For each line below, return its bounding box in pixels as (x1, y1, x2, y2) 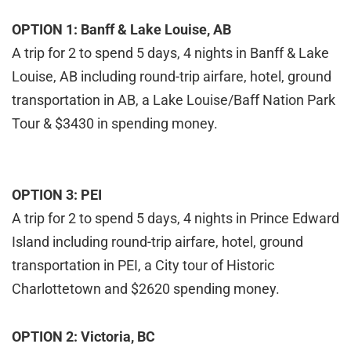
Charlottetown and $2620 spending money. (12, 280, 280, 298)
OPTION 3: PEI (12, 186, 102, 204)
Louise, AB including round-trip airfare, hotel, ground (12, 68, 331, 85)
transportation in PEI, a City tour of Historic (12, 257, 274, 274)
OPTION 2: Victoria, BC (12, 328, 155, 346)
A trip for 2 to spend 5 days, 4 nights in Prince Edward (12, 210, 339, 227)
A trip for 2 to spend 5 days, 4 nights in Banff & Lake (12, 45, 329, 62)
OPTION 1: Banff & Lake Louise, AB (12, 21, 231, 38)
